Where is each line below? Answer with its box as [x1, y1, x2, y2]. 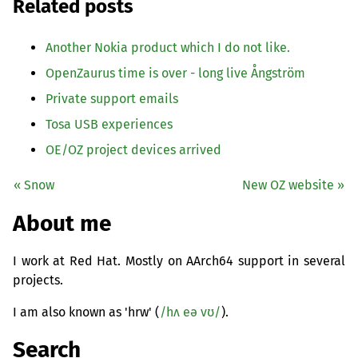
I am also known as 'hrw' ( [13, 304, 159, 320]
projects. [13, 272, 63, 288]
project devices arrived [83, 142, 221, 158]
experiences [98, 117, 173, 133]
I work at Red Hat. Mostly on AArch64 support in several [13, 253, 345, 268]
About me [13, 209, 111, 237]
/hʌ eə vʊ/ [160, 304, 221, 320]
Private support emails [46, 91, 178, 107]
